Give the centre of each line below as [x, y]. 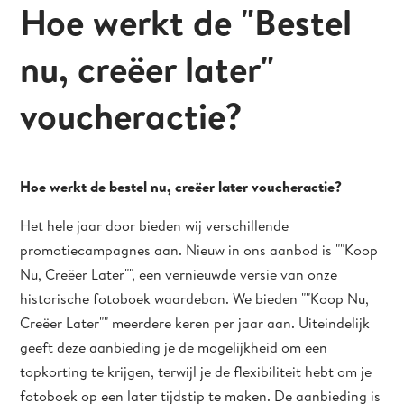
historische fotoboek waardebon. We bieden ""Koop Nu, [195, 298]
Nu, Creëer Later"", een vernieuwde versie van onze [179, 274]
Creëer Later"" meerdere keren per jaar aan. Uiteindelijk [195, 323]
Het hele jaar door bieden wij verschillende [155, 225]
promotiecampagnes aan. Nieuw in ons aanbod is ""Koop [199, 250]
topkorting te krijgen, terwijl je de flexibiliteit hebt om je [196, 372]
